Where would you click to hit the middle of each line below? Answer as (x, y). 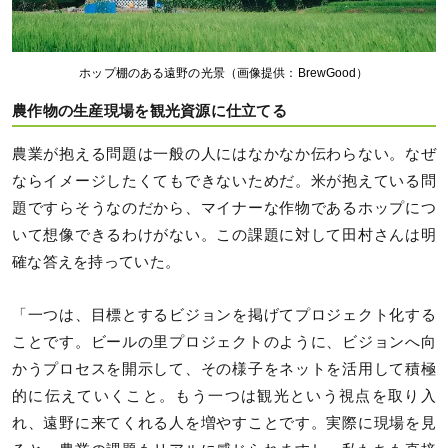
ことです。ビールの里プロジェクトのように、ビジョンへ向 (224, 342)
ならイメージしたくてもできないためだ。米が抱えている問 (224, 181)
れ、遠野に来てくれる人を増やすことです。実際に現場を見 (224, 423)
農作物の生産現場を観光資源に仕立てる (150, 110)
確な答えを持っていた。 (96, 262)
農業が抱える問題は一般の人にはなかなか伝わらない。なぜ (224, 154)
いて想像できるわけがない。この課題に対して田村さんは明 (224, 235)
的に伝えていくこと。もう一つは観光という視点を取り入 (224, 396)
